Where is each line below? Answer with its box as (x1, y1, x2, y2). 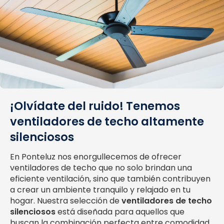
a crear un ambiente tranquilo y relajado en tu (10, 184, 190, 196)
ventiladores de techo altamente (10, 113, 204, 129)
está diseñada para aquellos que (55, 206, 184, 218)
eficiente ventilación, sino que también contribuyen (10, 173, 210, 185)
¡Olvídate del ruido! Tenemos (10, 97, 180, 114)
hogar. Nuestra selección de (10, 195, 121, 207)
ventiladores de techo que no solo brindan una (10, 162, 192, 174)
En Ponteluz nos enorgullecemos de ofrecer (10, 151, 181, 163)
